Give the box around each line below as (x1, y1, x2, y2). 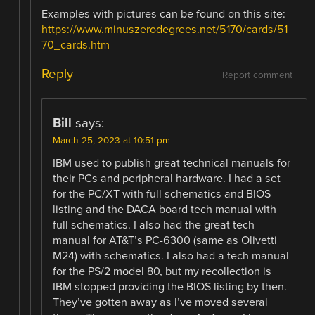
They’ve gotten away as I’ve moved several (53, 295, 269, 310)
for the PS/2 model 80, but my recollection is (53, 264, 272, 279)
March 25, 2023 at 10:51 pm (53, 135, 171, 147)
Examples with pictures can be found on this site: (41, 7, 286, 22)
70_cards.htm (41, 38, 110, 53)
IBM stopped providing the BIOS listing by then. (53, 280, 288, 295)
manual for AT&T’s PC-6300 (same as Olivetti (53, 233, 278, 248)
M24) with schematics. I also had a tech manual (53, 249, 290, 264)
